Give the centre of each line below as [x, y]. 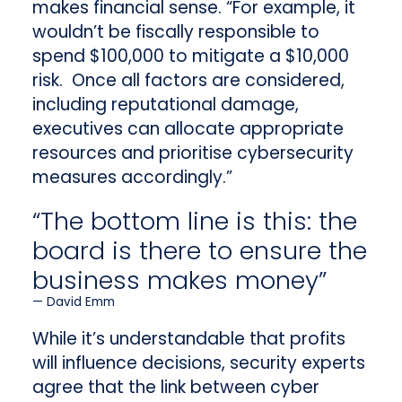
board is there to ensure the [199, 251]
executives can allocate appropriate [188, 129]
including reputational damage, [165, 105]
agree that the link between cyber [175, 388]
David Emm [80, 302]
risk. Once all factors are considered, [188, 81]
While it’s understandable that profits [188, 339]
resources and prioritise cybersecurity [192, 153]
